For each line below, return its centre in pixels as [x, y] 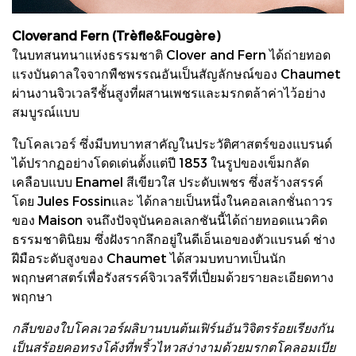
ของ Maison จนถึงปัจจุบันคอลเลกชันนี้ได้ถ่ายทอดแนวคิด [170, 219]
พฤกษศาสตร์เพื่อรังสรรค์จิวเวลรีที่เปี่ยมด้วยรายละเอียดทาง [173, 277]
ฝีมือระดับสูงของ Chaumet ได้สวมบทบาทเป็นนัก [149, 257]
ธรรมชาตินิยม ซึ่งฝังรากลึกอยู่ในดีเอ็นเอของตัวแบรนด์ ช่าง [174, 238]
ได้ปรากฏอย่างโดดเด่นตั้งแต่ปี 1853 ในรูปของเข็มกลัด [161, 162]
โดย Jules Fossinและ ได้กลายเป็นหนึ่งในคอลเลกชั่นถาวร [172, 200]
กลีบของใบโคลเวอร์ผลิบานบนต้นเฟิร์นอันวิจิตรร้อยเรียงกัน [173, 327]
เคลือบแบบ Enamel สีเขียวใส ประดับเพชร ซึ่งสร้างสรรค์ [168, 181]
